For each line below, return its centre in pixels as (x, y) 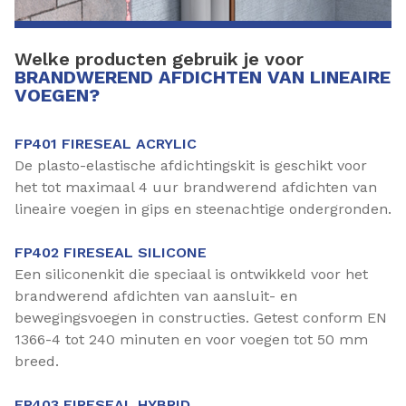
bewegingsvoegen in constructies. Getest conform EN (201, 318)
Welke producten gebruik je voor (159, 59)
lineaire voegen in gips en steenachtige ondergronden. (203, 209)
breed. (37, 361)
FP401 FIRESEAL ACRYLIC (106, 144)
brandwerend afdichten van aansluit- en (156, 296)
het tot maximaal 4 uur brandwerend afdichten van (196, 187)
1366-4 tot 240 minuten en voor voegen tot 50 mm (191, 339)
